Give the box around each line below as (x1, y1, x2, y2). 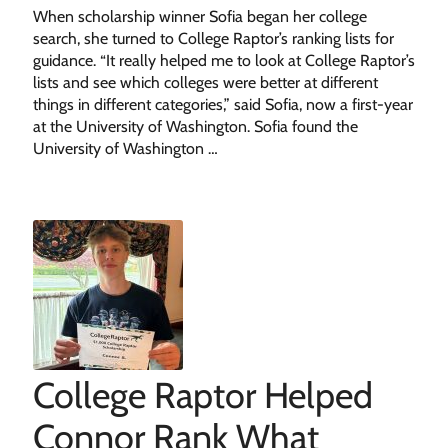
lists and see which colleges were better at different (32, 73, 378, 92)
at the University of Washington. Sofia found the (32, 117, 358, 136)
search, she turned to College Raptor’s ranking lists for (32, 29, 394, 48)
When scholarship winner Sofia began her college (32, 7, 367, 26)
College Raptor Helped (32, 373, 373, 417)
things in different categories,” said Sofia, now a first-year (32, 95, 413, 114)
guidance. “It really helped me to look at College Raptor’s (32, 51, 415, 70)
